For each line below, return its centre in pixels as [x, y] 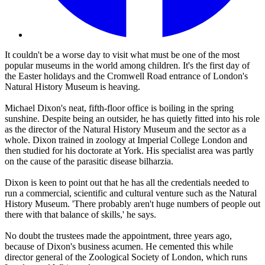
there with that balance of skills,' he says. [80, 215]
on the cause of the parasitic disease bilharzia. [89, 161]
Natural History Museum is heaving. [72, 87]
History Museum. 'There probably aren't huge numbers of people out [132, 204]
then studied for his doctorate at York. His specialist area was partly [129, 151]
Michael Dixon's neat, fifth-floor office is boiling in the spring [119, 108]
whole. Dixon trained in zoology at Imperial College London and [126, 140]
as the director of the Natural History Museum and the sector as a [125, 130]
